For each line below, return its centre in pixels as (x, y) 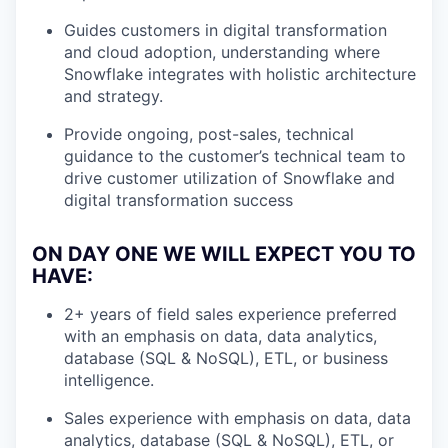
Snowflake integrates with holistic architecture (240, 73)
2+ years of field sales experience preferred (230, 313)
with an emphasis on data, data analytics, (220, 335)
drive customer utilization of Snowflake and (229, 177)
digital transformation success (178, 199)
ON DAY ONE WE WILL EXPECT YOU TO (224, 253)
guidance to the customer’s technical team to (235, 155)
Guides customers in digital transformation (225, 29)
